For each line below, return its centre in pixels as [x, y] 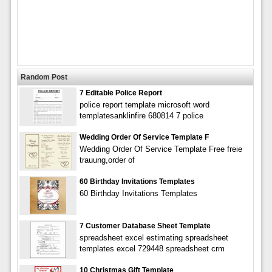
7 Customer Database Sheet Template [145, 226]
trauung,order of [107, 160]
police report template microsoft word [144, 104]
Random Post [44, 77]
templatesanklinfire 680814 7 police [141, 115]
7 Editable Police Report [121, 93]
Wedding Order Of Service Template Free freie [161, 149]
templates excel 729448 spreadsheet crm [152, 248]
